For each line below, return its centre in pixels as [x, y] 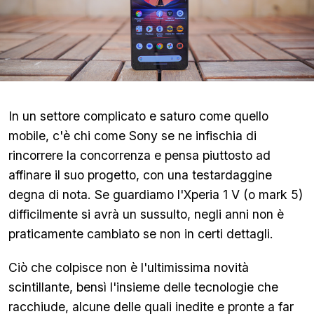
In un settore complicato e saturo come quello [138, 116]
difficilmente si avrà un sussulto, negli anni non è [146, 214]
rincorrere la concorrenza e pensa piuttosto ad [139, 155]
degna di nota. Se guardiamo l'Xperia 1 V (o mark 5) [156, 194]
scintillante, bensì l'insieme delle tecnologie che [143, 287]
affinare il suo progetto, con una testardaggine [140, 175]
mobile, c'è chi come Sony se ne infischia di [132, 136]
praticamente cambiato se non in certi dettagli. [143, 234]
